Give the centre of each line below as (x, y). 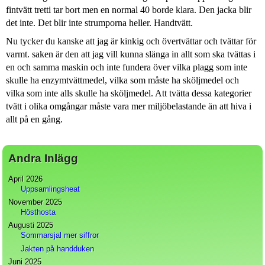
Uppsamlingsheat (50, 189)
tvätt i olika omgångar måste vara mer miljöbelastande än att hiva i (128, 106)
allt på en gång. (34, 119)
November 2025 (35, 202)
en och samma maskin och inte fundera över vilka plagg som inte (126, 67)
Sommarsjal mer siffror (59, 235)
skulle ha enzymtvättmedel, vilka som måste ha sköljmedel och (122, 80)
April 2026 (26, 179)
